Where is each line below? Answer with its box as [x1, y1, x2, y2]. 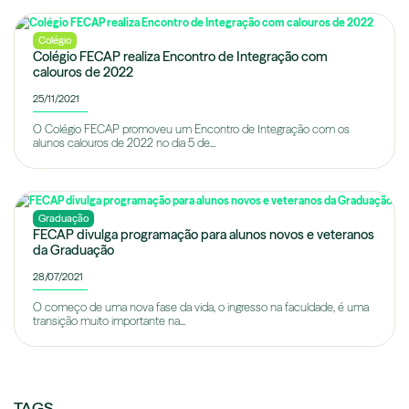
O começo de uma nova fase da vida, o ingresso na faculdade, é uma [33, 299, 369, 314]
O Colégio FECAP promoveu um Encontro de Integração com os [33, 122, 350, 137]
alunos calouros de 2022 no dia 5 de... [33, 136, 215, 151]
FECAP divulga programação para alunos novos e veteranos [33, 225, 374, 243]
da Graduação [33, 241, 114, 258]
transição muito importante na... [33, 313, 185, 328]
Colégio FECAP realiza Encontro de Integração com [33, 48, 328, 66]
